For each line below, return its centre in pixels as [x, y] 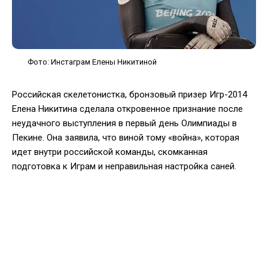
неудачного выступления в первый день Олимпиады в [124, 123]
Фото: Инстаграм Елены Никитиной [92, 62]
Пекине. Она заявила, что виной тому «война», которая [126, 137]
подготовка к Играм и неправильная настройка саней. [124, 166]
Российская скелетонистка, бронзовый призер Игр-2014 [130, 94]
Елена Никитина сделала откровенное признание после [127, 109]
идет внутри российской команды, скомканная [110, 152]
